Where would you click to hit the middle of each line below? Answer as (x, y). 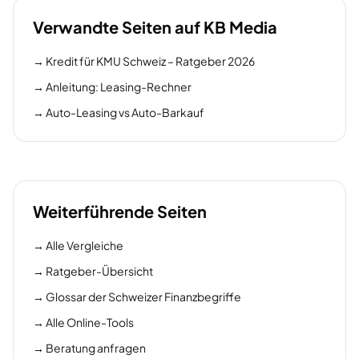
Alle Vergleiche (85, 245)
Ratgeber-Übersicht (99, 271)
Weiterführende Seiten (120, 211)
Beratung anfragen (96, 348)
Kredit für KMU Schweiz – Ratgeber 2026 (150, 61)
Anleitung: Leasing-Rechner (119, 87)
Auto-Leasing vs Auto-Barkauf (125, 112)
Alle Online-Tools (90, 322)
